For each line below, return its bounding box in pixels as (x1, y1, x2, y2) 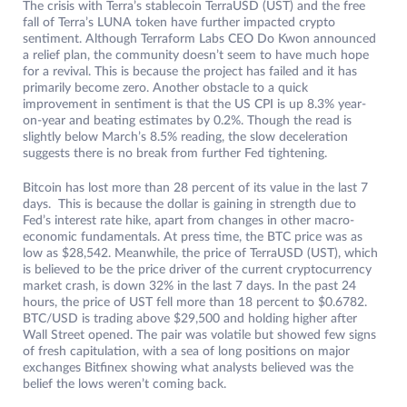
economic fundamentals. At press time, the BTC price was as (23, 231, 362, 244)
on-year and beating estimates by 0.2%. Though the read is (23, 114, 352, 128)
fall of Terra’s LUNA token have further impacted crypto (23, 16, 335, 30)
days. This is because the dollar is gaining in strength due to (23, 198, 356, 212)
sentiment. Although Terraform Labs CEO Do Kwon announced (23, 33, 376, 46)
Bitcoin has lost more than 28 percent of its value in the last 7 (23, 182, 368, 195)
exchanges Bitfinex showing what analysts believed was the (23, 362, 353, 375)
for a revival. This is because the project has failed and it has (23, 65, 357, 79)
